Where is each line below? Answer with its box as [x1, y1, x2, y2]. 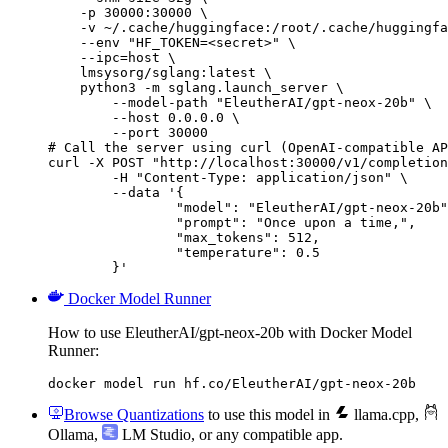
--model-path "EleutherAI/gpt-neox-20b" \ [48, 94, 432, 110]
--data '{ [48, 184, 112, 200]
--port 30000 [48, 124, 208, 140]
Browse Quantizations [64, 405, 204, 423]
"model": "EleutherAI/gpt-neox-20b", [48, 199, 176, 215]
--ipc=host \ [48, 49, 176, 65]
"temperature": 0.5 [48, 244, 176, 260]
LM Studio [118, 425, 191, 443]
